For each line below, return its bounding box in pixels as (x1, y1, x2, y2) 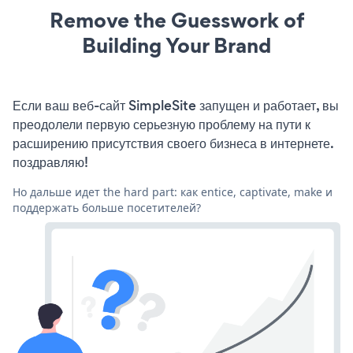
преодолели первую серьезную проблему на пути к (13, 114, 310, 134)
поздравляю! (13, 152, 88, 172)
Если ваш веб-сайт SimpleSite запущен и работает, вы (13, 95, 339, 115)
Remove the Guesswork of (49, 5, 304, 35)
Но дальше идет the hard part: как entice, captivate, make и (13, 184, 333, 199)
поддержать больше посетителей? (13, 199, 201, 215)
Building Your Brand (82, 30, 271, 60)
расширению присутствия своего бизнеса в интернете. (13, 133, 333, 153)
